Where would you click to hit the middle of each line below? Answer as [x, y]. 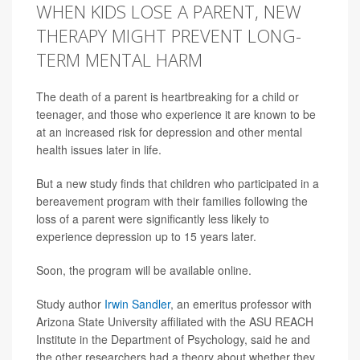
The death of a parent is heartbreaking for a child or [168, 96]
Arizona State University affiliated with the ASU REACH [175, 321]
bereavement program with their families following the [172, 200]
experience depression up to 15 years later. [146, 236]
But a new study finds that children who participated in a [178, 183]
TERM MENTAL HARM [119, 59]
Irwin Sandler [137, 303]
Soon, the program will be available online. [144, 270]
